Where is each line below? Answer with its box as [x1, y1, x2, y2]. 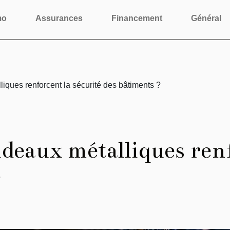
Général [191, 14, 221, 23]
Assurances [35, 14, 83, 23]
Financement [111, 14, 162, 23]
